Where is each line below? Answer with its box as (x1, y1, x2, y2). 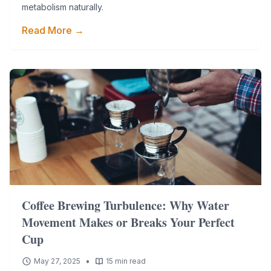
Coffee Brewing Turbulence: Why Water (22, 197, 229, 214)
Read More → (22, 24, 84, 36)
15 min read (106, 256, 146, 266)
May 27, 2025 (34, 256, 80, 266)
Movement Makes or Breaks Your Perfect (22, 214, 235, 231)
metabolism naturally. (22, 2, 103, 12)
